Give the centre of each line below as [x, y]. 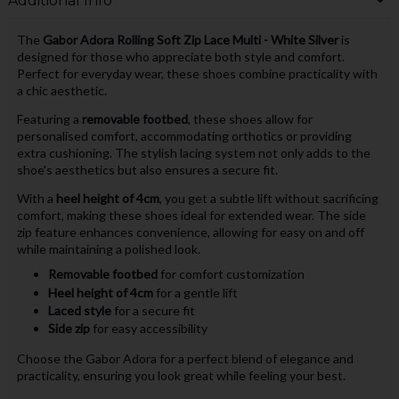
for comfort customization [231, 274]
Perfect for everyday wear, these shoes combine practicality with [197, 74]
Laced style [79, 311]
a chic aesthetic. [61, 91]
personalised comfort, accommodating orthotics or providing [184, 136]
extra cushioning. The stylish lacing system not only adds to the [193, 153]
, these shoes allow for [250, 119]
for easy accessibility [148, 329]
